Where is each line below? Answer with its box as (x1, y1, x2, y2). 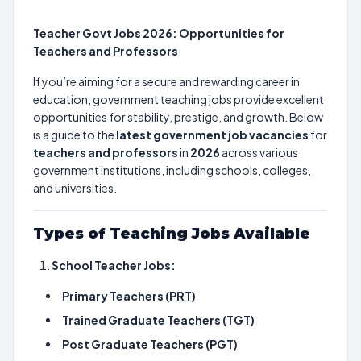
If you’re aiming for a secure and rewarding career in (33, 74, 300, 89)
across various (220, 145, 298, 160)
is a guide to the (33, 127, 116, 142)
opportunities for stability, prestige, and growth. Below (33, 110, 323, 124)
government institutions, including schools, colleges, (33, 163, 311, 177)
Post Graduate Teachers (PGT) (62, 337, 238, 351)
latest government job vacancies (116, 127, 309, 142)
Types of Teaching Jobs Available (33, 225, 310, 243)
